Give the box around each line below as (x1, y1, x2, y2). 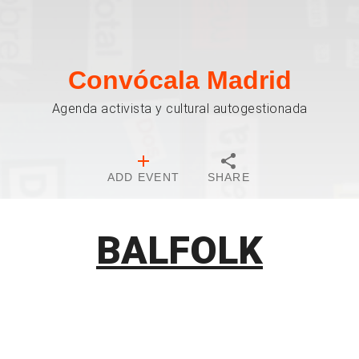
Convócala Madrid (67, 66, 292, 95)
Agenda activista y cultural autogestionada (51, 101, 308, 116)
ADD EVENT (107, 171, 180, 184)
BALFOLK (96, 228, 263, 273)
